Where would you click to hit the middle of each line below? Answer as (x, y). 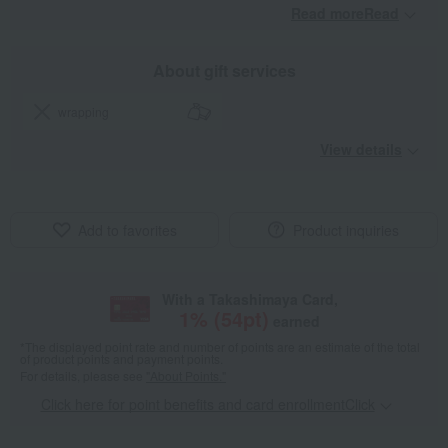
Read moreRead (345, 13)
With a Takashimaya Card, (249, 299)
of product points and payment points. (121, 359)
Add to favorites (127, 230)
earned (297, 321)
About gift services (224, 71)
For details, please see (83, 376)
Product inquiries (346, 230)
